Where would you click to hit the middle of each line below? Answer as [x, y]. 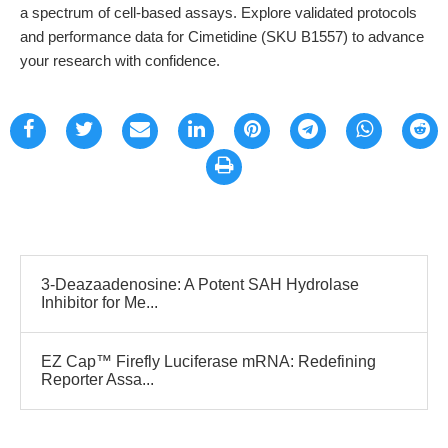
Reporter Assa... [97, 379]
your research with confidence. [120, 60]
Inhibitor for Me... [99, 302]
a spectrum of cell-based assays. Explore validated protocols [218, 12]
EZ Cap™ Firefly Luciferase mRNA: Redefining [208, 361]
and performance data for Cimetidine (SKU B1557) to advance [222, 36]
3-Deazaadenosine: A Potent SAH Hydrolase [200, 284]
